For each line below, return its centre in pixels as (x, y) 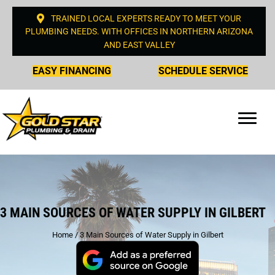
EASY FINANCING (72, 71)
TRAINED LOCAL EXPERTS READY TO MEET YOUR (146, 19)
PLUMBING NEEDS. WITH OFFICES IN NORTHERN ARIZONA (139, 32)
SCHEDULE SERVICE (203, 71)
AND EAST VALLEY (139, 45)
